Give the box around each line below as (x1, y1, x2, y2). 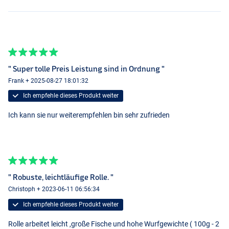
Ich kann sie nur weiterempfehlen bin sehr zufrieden (8, 111, 170, 120)
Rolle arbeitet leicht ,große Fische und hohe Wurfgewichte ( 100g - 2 (8, 219, 219, 228)
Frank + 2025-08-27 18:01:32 (8, 77, 88, 85)
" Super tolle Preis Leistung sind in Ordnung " (8, 64, 165, 73)
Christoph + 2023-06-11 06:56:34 (8, 186, 100, 193)
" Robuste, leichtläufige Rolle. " (8, 172, 113, 181)
